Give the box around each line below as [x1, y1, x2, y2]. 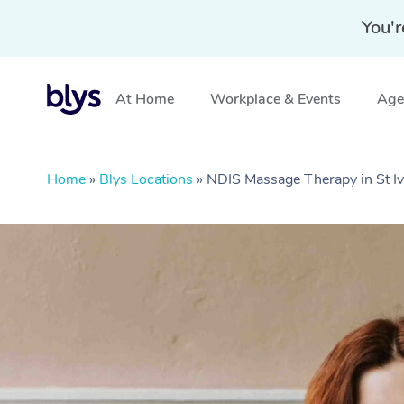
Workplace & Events [210, 89, 341, 109]
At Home [115, 89, 174, 109]
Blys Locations [99, 170, 193, 189]
